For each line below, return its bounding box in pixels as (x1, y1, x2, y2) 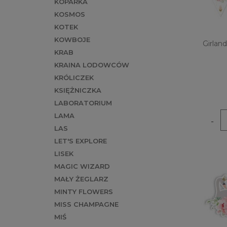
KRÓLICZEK (54, 73, 94, 82)
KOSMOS (54, 10, 85, 19)
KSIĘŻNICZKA (54, 86, 101, 95)
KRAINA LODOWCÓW (54, 61, 129, 69)
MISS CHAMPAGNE (54, 200, 119, 209)
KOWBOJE (54, 35, 90, 44)
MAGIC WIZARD (54, 162, 110, 171)
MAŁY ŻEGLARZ (54, 175, 108, 183)
